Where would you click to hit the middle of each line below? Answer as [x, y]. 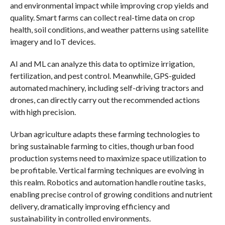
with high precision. [43, 111]
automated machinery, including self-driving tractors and [106, 87]
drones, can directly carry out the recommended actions [105, 99]
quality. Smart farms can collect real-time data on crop [102, 17]
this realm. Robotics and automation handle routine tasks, [107, 182]
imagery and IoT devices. [52, 41]
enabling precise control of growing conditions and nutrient [111, 194]
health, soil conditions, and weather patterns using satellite [109, 29]
